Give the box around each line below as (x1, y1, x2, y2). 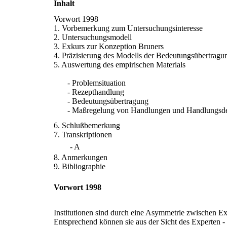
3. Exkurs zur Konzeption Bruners (54, 42, 164, 51)
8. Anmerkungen (54, 153, 107, 162)
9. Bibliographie (54, 162, 105, 171)
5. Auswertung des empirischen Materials (54, 60, 185, 69)
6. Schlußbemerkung (54, 121, 120, 130)
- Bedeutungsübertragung (67, 97, 148, 105)
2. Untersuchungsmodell (54, 33, 132, 42)
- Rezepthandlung (67, 88, 124, 96)
